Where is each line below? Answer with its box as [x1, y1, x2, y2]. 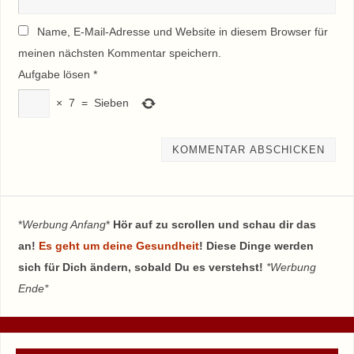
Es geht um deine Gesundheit [38, 239, 199, 252]
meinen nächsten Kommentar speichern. [17, 47, 221, 59]
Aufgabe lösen [17, 68, 90, 81]
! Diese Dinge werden [198, 239, 314, 252]
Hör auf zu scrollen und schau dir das [112, 217, 316, 231]
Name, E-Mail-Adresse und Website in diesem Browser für [36, 25, 328, 38]
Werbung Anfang [21, 217, 106, 231]
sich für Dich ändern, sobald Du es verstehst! [17, 260, 266, 273]
